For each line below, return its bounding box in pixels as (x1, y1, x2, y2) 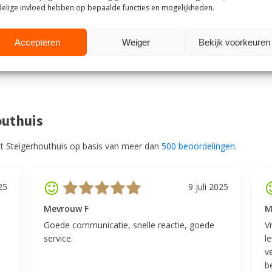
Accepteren (15, 36, 61, 47)
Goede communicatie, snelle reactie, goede (44, 219, 215, 231)
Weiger (121, 36, 150, 47)
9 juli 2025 (188, 180, 228, 192)
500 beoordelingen (161, 140, 235, 152)
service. (44, 232, 73, 244)
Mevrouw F (44, 202, 89, 214)
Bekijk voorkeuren (198, 36, 270, 47)
